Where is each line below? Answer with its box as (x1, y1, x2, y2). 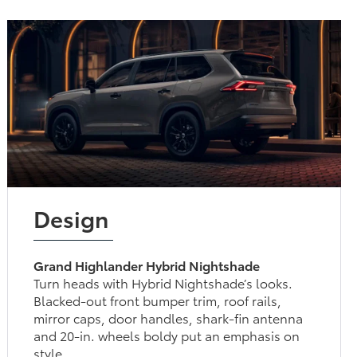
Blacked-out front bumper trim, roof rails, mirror (33, 290, 294, 309)
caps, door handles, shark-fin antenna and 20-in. (33, 308, 306, 327)
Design (33, 201, 109, 233)
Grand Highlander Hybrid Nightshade (33, 255, 259, 274)
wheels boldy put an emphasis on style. (33, 325, 256, 344)
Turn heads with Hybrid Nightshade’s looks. (33, 273, 280, 292)
